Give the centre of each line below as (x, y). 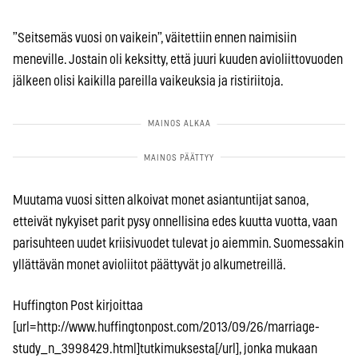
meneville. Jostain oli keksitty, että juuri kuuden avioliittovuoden (178, 59)
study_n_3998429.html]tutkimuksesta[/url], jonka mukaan (165, 348)
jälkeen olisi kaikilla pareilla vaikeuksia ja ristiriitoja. (148, 81)
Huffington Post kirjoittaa (78, 305)
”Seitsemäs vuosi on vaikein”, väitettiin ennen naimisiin (155, 38)
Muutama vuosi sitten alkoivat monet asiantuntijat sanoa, (161, 200)
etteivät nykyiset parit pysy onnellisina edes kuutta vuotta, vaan (175, 221)
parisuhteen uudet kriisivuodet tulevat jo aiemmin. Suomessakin (178, 243)
